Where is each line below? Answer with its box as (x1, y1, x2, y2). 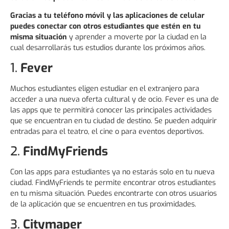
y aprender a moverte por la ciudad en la (67, 32, 207, 42)
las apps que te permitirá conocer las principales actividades (10, 105, 212, 115)
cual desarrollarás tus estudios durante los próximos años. (10, 43, 205, 53)
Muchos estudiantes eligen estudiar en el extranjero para (10, 83, 199, 94)
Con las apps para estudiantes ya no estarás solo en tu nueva (10, 167, 215, 177)
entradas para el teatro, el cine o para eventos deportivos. (10, 126, 204, 136)
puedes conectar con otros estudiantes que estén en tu (10, 21, 201, 32)
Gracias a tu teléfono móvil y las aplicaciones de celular (10, 11, 204, 21)
